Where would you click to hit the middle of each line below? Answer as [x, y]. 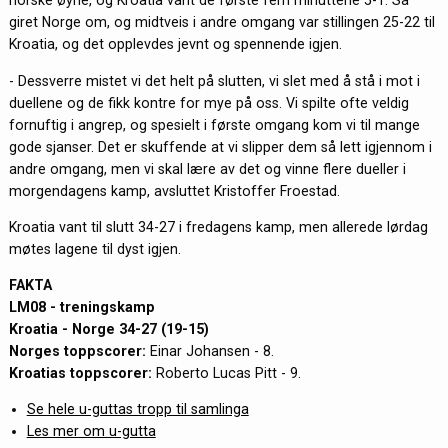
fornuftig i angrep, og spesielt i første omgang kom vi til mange [214, 124]
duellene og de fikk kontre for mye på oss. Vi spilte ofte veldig [208, 102]
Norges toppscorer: [77, 351]
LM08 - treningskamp [81, 307]
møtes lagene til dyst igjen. [94, 248]
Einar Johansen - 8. [209, 351]
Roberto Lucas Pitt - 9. [226, 373]
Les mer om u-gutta [91, 431]
